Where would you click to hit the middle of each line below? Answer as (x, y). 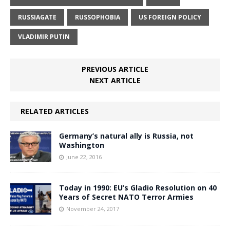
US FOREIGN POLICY (170, 17)
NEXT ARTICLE (115, 81)
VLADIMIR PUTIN (44, 37)
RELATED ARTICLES (55, 111)
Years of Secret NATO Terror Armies (126, 197)
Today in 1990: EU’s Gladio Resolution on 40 (138, 188)
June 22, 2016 (84, 157)
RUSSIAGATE (37, 17)
